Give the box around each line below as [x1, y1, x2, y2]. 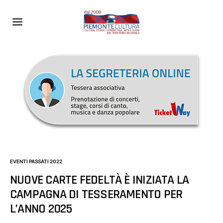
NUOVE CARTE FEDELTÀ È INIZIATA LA [10, 171, 189, 188]
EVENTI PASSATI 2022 [10, 158, 62, 164]
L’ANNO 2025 [10, 200, 72, 217]
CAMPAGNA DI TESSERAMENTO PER [10, 186, 183, 203]
